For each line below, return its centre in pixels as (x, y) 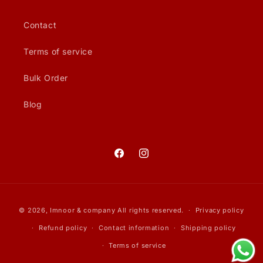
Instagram (159, 160)
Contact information (134, 228)
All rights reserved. (151, 210)
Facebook (133, 160)
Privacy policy (220, 210)
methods (151, 216)
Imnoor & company (83, 210)
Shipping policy (208, 228)
